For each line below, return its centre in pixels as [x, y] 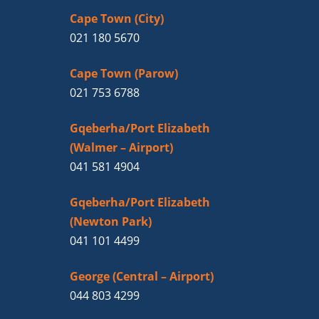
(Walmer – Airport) [121, 148]
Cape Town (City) [117, 19]
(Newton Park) [111, 222]
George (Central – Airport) [142, 277]
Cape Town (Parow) [124, 74]
